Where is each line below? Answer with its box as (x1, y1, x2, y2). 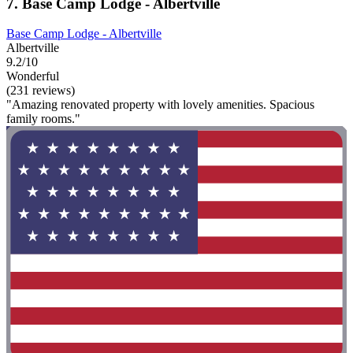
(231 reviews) (6, 84, 75, 98)
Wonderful (6, 69, 59, 84)
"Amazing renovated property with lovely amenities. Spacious (6, 98, 314, 112)
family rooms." (6, 112, 80, 126)
